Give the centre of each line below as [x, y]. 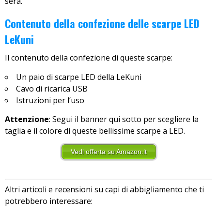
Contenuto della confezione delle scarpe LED [102, 23]
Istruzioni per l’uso [50, 100]
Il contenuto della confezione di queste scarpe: [89, 57]
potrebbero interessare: [49, 201]
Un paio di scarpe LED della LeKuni [79, 77]
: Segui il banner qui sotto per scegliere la [124, 119]
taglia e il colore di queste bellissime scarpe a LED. [95, 131]
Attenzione [27, 119]
